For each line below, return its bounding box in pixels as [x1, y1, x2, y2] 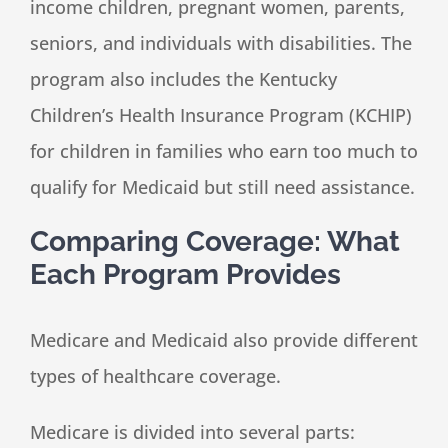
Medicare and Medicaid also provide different [30, 328, 418, 353]
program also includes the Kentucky [30, 67, 337, 92]
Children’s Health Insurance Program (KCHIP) [30, 103, 412, 128]
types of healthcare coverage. [30, 364, 281, 389]
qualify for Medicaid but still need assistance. [30, 175, 415, 200]
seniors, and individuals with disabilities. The [30, 31, 412, 56]
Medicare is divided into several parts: [30, 420, 355, 445]
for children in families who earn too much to [30, 139, 418, 164]
